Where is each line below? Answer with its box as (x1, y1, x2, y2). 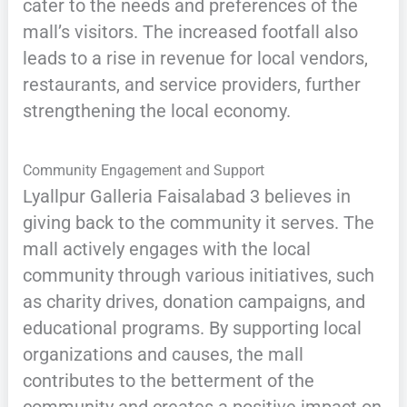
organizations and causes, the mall (22, 343, 303, 366)
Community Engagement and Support (22, 162, 264, 180)
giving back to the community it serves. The (22, 212, 374, 234)
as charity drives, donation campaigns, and (22, 291, 365, 313)
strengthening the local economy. (22, 100, 291, 123)
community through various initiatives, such (22, 264, 374, 287)
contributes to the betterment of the (22, 370, 314, 392)
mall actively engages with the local (22, 238, 311, 261)
